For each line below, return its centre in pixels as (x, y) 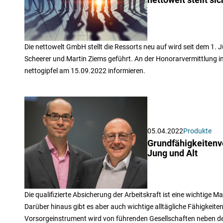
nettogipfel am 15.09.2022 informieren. (85, 70)
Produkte (197, 131)
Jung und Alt (172, 153)
